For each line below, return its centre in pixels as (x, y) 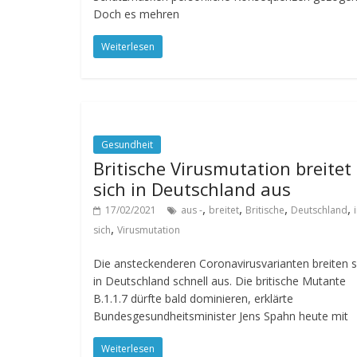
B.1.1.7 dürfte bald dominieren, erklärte (193, 298)
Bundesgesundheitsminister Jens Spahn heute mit (221, 316)
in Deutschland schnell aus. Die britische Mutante (220, 280)
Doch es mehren (136, 14)
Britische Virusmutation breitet (222, 168)
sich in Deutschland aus (192, 188)
